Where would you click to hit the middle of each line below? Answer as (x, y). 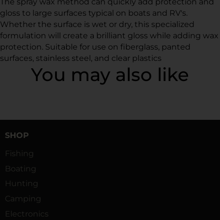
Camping (23, 199)
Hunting (22, 184)
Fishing (19, 153)
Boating (21, 168)
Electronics (27, 214)
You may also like (110, 75)
